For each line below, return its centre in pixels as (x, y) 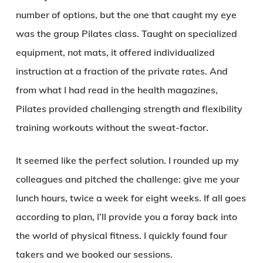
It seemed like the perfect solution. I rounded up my (127, 160)
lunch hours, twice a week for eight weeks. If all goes (131, 198)
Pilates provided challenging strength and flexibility (129, 109)
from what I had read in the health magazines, (117, 90)
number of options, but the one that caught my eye (126, 15)
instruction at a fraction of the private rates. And (122, 71)
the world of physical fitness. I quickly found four (121, 235)
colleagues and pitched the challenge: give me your (127, 179)
